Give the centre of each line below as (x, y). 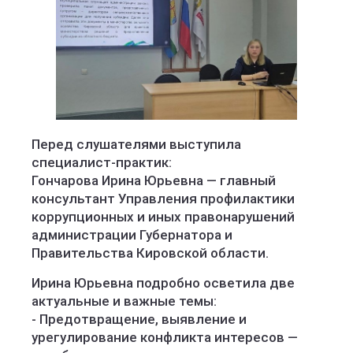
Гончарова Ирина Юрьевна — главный (154, 180)
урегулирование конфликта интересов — (165, 337)
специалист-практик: (102, 162)
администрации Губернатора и (132, 235)
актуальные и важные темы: (124, 301)
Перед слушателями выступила (136, 144)
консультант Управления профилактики (163, 199)
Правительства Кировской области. (150, 253)
